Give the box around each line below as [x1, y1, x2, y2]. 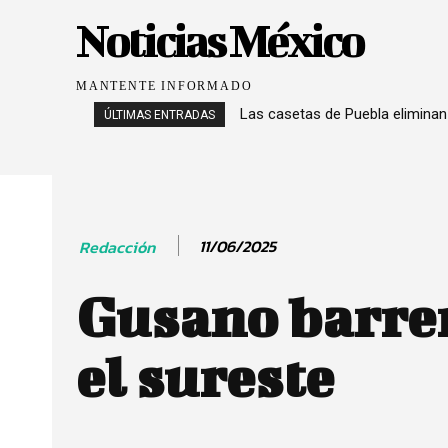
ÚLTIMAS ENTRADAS [104, 108, 215, 122]
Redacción [79, 234, 155, 259]
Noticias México [76, 14, 363, 66]
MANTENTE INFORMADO [76, 79, 253, 93]
